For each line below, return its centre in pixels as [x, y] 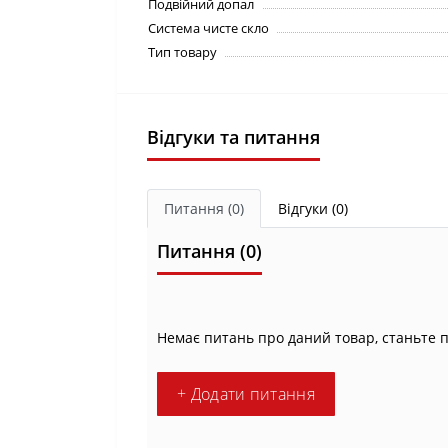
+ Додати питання [246, 394]
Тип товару [182, 52]
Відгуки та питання [233, 137]
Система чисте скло [208, 28]
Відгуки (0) [313, 208]
